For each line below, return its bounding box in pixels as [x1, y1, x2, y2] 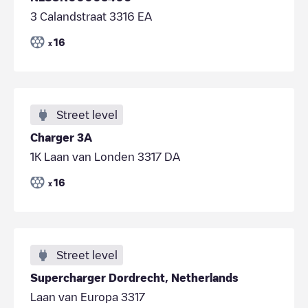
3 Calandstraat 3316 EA [30, 10, 152, 22]
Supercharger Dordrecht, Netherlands [30, 272, 238, 283]
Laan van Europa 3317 [30, 291, 145, 302]
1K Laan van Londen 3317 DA [30, 151, 180, 162]
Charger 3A [30, 131, 92, 143]
